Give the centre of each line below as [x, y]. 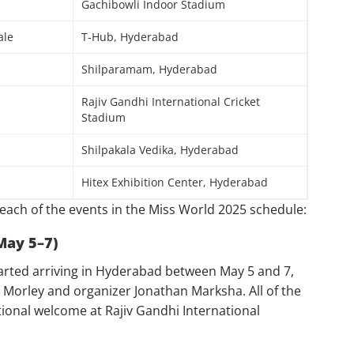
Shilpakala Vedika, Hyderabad [160, 149]
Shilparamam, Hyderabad [149, 69]
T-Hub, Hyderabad [130, 36]
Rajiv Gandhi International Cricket [170, 101]
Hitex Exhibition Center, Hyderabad [174, 182]
